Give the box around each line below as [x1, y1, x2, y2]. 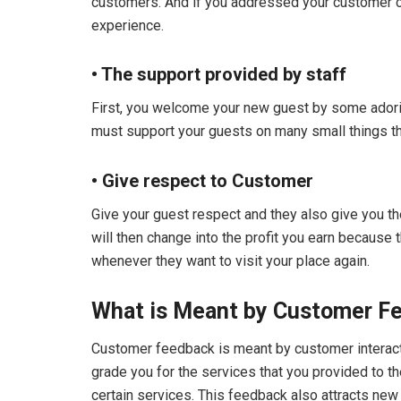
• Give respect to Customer [91, 169, 313, 192]
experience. [91, 16, 164, 34]
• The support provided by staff [91, 64, 346, 86]
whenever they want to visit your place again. [91, 252, 370, 269]
